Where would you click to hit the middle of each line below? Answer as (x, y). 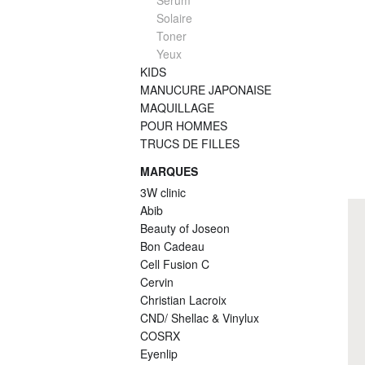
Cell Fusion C (175, 264)
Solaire (174, 18)
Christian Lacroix (183, 300)
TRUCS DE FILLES (190, 144)
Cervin (157, 282)
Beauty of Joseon (185, 229)
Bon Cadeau (172, 246)
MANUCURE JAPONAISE (206, 90)
